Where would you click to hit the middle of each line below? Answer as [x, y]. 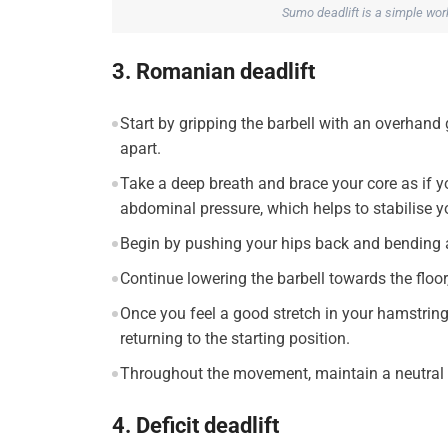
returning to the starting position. [234, 338]
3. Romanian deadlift [213, 71]
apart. [140, 148]
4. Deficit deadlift [195, 425]
